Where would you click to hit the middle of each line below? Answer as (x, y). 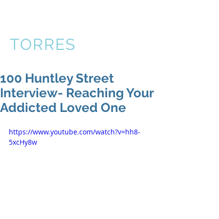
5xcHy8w (23, 142)
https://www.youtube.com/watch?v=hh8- (75, 132)
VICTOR (41, 26)
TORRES (43, 44)
